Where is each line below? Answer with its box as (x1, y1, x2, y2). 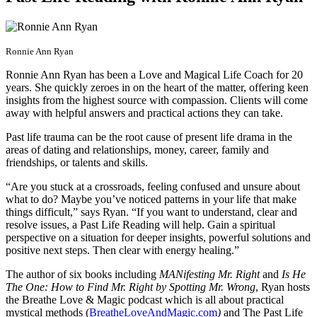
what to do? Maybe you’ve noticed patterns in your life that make (6, 192, 296, 205)
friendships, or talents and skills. (6, 156, 148, 168)
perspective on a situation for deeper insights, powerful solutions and (6, 231, 311, 243)
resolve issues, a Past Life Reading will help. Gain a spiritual (6, 218, 275, 231)
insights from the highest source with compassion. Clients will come (6, 93, 308, 106)
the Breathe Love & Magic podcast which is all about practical (6, 293, 284, 306)
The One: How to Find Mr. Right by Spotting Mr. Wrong (6, 280, 255, 293)
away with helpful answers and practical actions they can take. (6, 106, 286, 119)
